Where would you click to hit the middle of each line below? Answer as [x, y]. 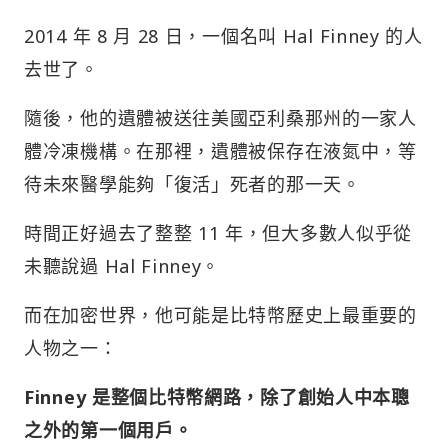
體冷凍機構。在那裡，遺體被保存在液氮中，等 [220, 150]
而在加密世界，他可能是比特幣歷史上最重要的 [220, 314]
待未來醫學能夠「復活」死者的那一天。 [192, 183]
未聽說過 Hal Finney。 [122, 265]
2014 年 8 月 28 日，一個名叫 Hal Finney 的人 [223, 35]
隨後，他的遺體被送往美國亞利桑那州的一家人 [220, 117]
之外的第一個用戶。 [108, 429]
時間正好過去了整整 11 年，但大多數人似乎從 [218, 232]
